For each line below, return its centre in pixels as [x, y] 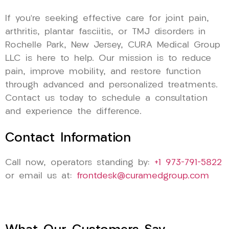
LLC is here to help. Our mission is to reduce [108, 59]
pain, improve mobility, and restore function [103, 72]
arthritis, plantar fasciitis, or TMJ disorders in [105, 32]
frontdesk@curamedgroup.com [143, 176]
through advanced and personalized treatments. [111, 85]
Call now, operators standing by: [80, 163]
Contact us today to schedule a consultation [106, 99]
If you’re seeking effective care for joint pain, [107, 19]
